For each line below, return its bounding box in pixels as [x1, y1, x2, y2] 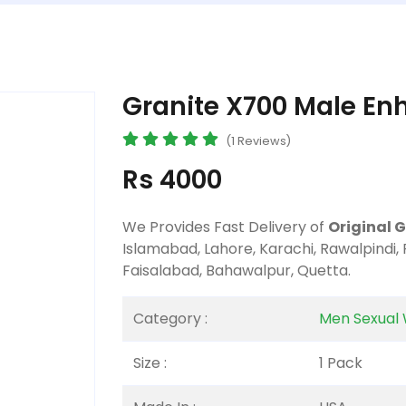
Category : [133, 307, 208, 329]
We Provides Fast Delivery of [122, 216, 328, 237]
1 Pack [319, 352, 362, 373]
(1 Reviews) [226, 132, 291, 149]
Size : [133, 352, 167, 373]
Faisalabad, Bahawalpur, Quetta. [122, 259, 351, 281]
